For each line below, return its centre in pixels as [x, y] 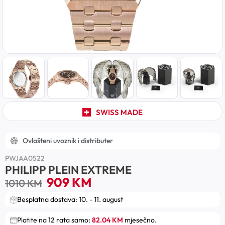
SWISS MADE [119, 112]
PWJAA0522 [25, 158]
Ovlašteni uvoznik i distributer [68, 140]
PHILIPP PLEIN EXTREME [68, 170]
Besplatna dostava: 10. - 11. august [70, 200]
